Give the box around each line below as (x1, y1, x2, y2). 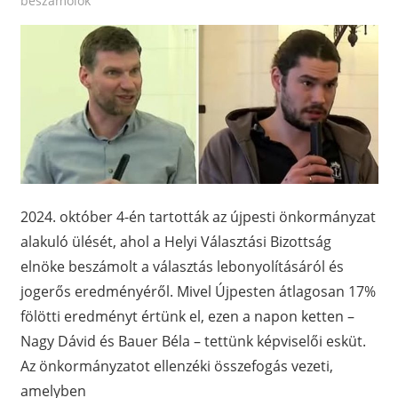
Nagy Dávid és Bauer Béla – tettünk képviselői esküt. (20, 330, 366, 351)
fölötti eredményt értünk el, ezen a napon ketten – (20, 306, 354, 326)
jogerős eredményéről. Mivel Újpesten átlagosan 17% (20, 281, 376, 301)
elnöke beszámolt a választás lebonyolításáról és (20, 256, 344, 276)
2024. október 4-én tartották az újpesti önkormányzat (20, 206, 376, 227)
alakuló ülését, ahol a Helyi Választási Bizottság (20, 231, 331, 251)
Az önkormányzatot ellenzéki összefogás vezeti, (20, 355, 333, 376)
